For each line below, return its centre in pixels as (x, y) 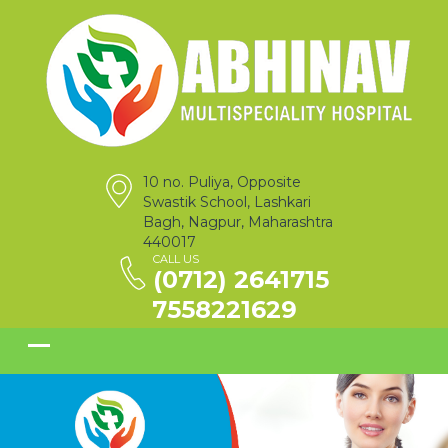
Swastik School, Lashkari (227, 202)
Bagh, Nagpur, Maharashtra (238, 222)
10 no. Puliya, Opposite (222, 182)
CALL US (175, 259)
